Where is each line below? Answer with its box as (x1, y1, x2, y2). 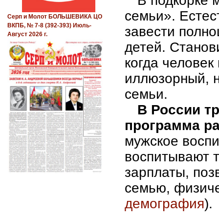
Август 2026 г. (7, 31, 47, 38)
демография (125, 196, 204, 211)
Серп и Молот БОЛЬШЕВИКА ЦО (7, 13, 102, 21)
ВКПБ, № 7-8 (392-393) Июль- (7, 22, 91, 29)
